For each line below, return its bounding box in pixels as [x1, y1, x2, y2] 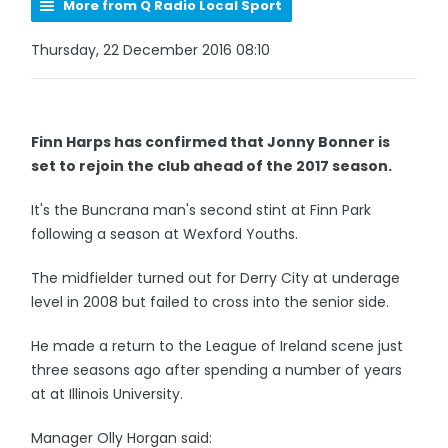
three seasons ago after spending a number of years [31, 360, 403, 380]
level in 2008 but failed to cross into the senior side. [31, 292, 390, 312]
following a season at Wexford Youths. [31, 224, 299, 244]
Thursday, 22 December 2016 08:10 [31, 40, 271, 60]
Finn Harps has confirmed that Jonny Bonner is [31, 132, 391, 152]
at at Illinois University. [31, 384, 184, 404]
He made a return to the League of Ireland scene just [31, 336, 404, 356]
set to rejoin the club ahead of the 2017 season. [31, 156, 396, 176]
